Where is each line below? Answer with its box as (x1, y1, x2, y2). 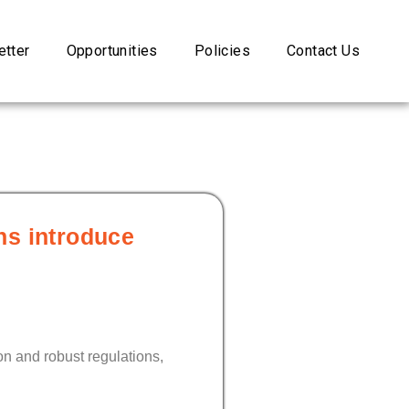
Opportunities (66, 42, 158, 60)
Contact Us (287, 42, 360, 60)
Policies (194, 42, 250, 60)
